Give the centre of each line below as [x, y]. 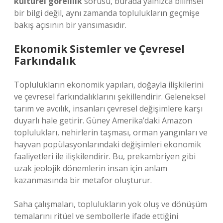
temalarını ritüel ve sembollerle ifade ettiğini [96, 216]
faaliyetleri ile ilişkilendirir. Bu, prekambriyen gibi [105, 156]
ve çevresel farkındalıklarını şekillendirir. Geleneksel [110, 97]
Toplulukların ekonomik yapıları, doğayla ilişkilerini [109, 85]
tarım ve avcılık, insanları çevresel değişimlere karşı [108, 109]
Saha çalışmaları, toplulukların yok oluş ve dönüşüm [111, 204]
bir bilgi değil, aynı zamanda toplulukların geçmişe [107, 13]
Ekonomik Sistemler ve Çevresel [99, 49]
